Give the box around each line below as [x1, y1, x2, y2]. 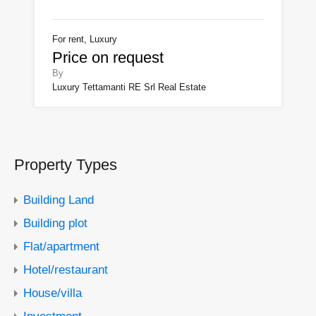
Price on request [52, 48, 164, 66]
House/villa [23, 286, 82, 299]
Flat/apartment [23, 239, 99, 253]
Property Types [14, 155, 117, 174]
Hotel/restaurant [23, 262, 108, 276]
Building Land [23, 193, 94, 206]
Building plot [23, 216, 87, 229]
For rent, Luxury [52, 33, 117, 44]
